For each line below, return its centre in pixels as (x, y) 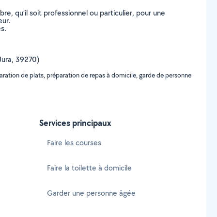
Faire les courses (74, 143)
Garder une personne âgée (91, 193)
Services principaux (75, 123)
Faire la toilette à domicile (89, 168)
